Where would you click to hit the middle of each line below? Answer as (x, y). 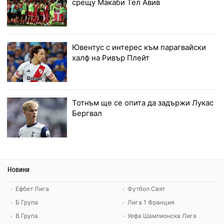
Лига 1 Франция (151, 202)
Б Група (27, 202)
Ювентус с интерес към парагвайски (139, 47)
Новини (18, 169)
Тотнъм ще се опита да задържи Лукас (143, 103)
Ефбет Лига (32, 189)
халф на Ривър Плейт (111, 58)
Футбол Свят (146, 189)
